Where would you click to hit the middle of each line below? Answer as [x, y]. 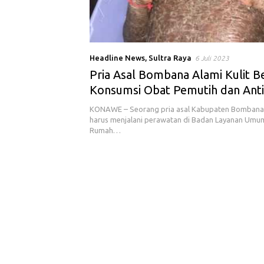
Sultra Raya [170, 58]
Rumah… [105, 131]
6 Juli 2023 [212, 58]
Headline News [117, 58]
